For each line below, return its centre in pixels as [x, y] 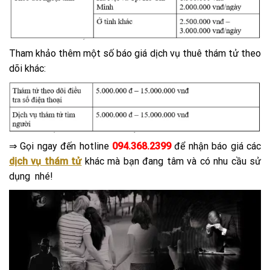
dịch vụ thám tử [46, 162]
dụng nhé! [31, 177]
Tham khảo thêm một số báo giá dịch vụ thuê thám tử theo [135, 53]
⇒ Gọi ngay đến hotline [59, 146]
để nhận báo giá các [216, 146]
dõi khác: [27, 68]
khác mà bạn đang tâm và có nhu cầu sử [171, 162]
